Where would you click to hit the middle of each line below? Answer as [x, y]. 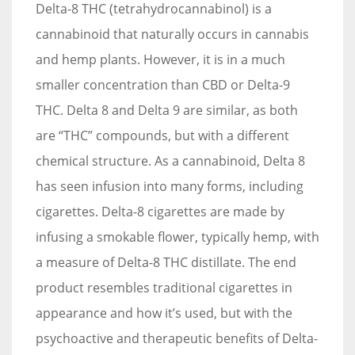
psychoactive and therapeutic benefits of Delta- [177, 338]
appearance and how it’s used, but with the [164, 313]
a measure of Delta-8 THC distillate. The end [166, 262]
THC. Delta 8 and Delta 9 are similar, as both [167, 110]
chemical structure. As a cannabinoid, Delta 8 [170, 160]
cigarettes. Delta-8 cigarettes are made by [160, 211]
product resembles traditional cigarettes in [164, 287]
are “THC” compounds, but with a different [162, 135]
